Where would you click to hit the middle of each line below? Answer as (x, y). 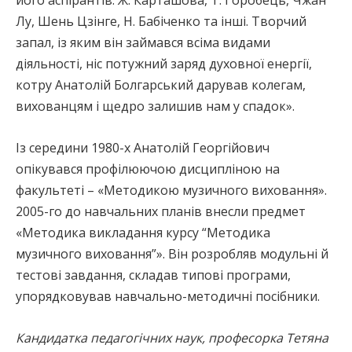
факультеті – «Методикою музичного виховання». (171, 191)
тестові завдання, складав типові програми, (153, 275)
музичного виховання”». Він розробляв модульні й (172, 254)
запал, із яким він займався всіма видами (143, 43)
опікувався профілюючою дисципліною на (148, 169)
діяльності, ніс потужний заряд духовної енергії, (164, 64)
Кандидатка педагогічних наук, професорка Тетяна (172, 338)
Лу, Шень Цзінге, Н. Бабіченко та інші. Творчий (161, 22)
